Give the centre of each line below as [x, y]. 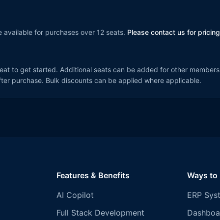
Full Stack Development [101, 213]
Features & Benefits [93, 175]
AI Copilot [75, 195]
